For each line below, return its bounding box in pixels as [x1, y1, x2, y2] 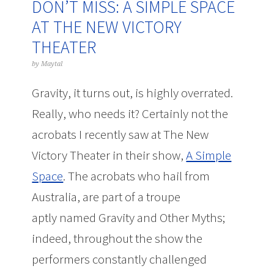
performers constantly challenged [32, 251, 207, 267]
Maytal [41, 60, 63, 68]
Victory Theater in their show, [32, 147, 187, 163]
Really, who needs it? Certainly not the [32, 105, 229, 122]
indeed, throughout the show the [32, 230, 203, 246]
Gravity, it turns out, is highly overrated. [32, 84, 234, 101]
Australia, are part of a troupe [32, 188, 181, 205]
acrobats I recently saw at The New [32, 126, 209, 143]
